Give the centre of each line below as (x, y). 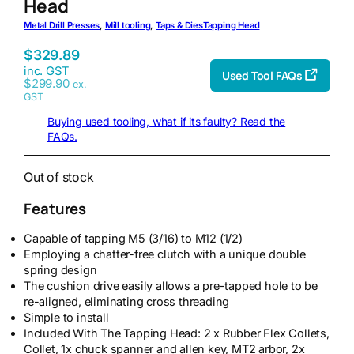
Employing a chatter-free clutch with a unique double (165, 255)
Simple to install (66, 318)
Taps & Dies (179, 26)
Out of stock (59, 177)
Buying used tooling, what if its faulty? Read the (167, 122)
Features (55, 208)
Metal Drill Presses (62, 26)
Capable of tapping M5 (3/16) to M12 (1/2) (133, 239)
